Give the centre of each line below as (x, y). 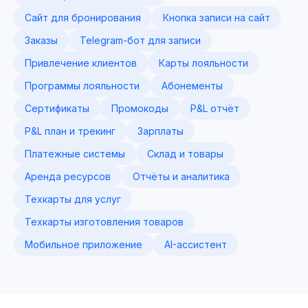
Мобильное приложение (84, 244)
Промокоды (140, 108)
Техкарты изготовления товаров (104, 222)
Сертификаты (57, 108)
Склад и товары (185, 154)
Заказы (41, 40)
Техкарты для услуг (73, 199)
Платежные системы (75, 154)
